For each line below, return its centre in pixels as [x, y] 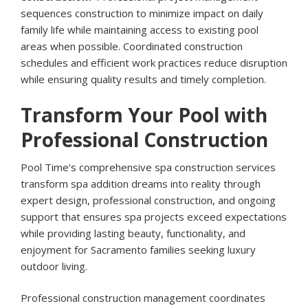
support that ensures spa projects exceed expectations [154, 217]
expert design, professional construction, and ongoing [148, 200]
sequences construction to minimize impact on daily [142, 13]
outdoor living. [54, 266]
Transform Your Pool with [144, 115]
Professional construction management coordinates [143, 298]
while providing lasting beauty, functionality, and [133, 233]
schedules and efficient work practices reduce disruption [154, 63]
